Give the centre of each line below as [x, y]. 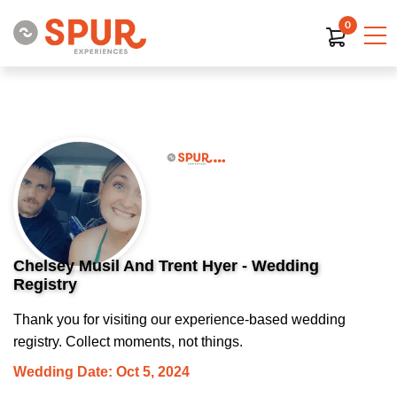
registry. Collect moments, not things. [128, 342]
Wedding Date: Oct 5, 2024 [101, 372]
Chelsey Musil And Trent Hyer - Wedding [166, 266]
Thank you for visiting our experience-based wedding [179, 319]
